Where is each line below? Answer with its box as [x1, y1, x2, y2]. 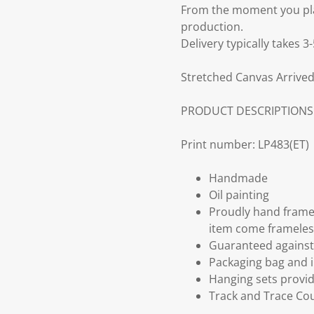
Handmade [209, 170, 268, 186]
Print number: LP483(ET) [181, 137, 309, 153]
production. [181, 19, 243, 35]
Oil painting [209, 187, 269, 203]
